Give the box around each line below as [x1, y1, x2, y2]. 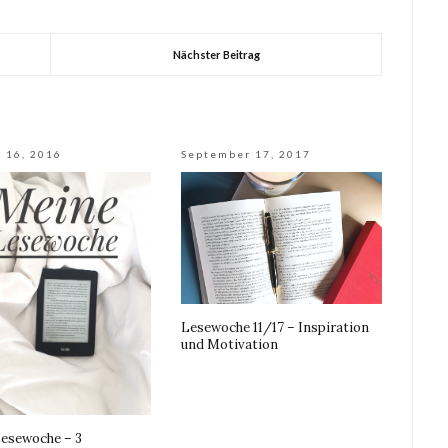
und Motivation [181, 336, 279, 354]
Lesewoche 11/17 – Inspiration [181, 319, 370, 337]
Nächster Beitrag [172, 48, 260, 62]
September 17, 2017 [181, 148, 312, 161]
